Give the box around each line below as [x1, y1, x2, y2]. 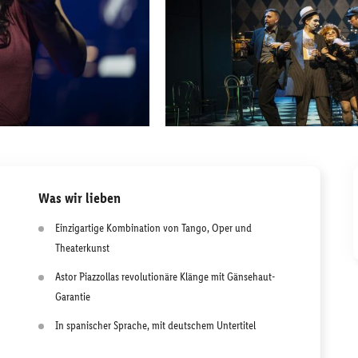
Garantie [55, 290, 90, 304]
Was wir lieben [38, 189, 121, 207]
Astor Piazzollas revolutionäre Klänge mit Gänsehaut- [55, 270, 276, 284]
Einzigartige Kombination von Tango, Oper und [55, 221, 252, 235]
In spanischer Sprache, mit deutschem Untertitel [55, 319, 256, 332]
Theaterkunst [55, 241, 109, 255]
